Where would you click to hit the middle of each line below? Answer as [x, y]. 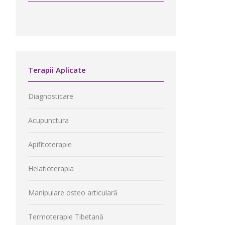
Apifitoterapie [50, 144]
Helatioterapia [51, 168]
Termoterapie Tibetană [66, 217]
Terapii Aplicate [57, 70]
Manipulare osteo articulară [73, 193]
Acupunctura [48, 120]
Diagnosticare [51, 96]
